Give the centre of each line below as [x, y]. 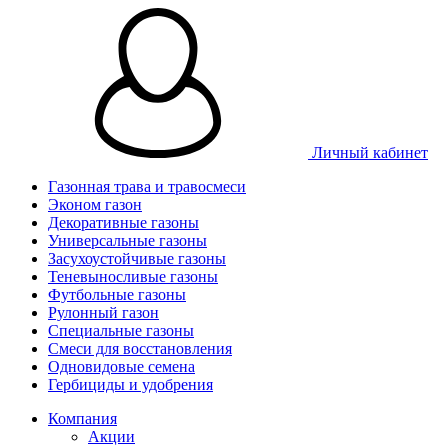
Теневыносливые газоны [133, 276]
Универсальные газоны [127, 240]
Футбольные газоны [117, 294]
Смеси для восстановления [140, 348]
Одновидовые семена [121, 366]
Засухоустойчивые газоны [137, 258]
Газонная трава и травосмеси [147, 186]
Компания [82, 418]
